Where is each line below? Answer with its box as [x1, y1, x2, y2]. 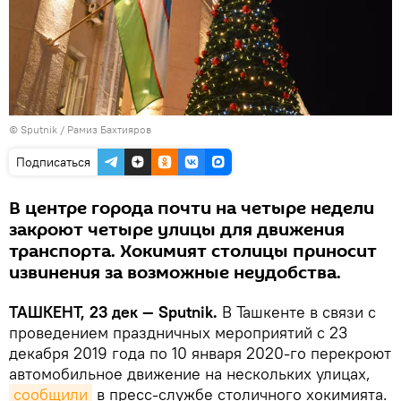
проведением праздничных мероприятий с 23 [9, 321, 347, 343]
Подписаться [16, 153, 90, 170]
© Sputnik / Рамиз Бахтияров [9, 122, 151, 136]
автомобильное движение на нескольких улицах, [9, 363, 371, 384]
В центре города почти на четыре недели [9, 195, 374, 221]
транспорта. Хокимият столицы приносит [9, 238, 377, 264]
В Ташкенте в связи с [222, 301, 376, 322]
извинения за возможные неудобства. [9, 260, 341, 286]
